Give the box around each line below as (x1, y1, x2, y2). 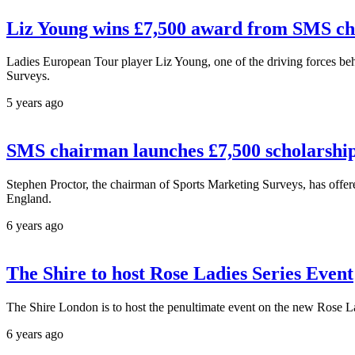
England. (6, 192, 52, 206)
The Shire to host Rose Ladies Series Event (6, 263, 353, 284)
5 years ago (6, 96, 63, 110)
